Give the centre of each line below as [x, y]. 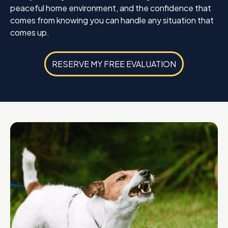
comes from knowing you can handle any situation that [112, 20]
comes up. [30, 33]
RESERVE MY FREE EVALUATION [114, 64]
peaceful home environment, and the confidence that [111, 8]
